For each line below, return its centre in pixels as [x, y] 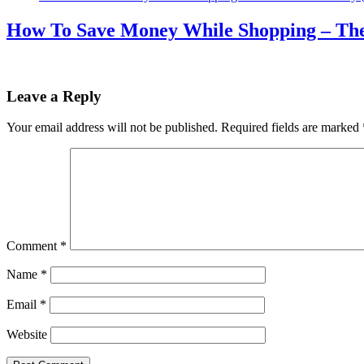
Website [27, 335]
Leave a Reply [54, 96]
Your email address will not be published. [112, 128]
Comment [33, 246]
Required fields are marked [292, 128]
